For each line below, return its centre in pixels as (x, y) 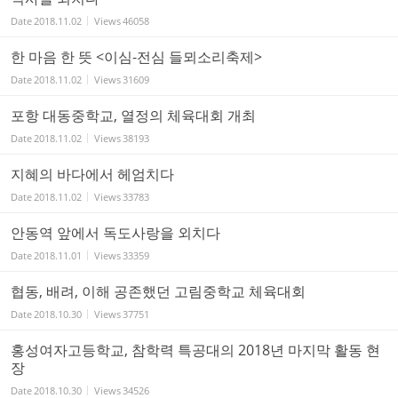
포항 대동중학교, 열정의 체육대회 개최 (133, 115)
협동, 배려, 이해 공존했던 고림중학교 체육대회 (158, 291)
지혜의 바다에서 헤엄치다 (92, 174)
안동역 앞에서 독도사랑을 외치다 (115, 232)
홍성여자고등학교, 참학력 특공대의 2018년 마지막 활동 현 (195, 350)
